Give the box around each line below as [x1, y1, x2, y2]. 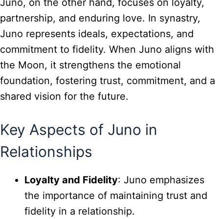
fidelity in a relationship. [24, 205, 135, 217]
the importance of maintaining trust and [24, 189, 207, 201]
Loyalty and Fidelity [24, 174, 118, 186]
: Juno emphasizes [118, 174, 204, 186]
